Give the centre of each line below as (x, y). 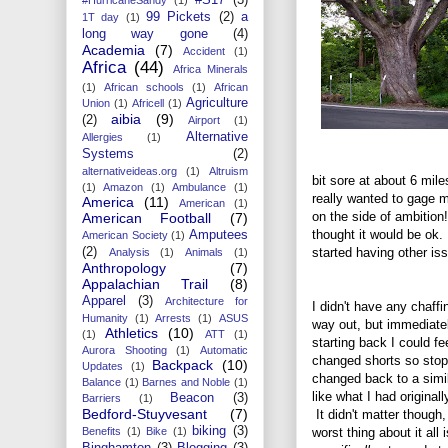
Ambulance (199, 186)
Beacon (192, 397)
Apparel (104, 300)
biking (209, 430)
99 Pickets (179, 16)
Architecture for (206, 300)
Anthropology (124, 267)
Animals (204, 251)
